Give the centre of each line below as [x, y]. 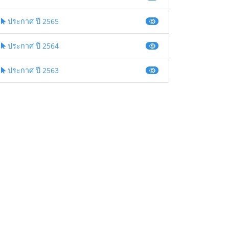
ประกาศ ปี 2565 [32, 21]
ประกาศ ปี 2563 [32, 71]
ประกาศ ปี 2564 [32, 46]
